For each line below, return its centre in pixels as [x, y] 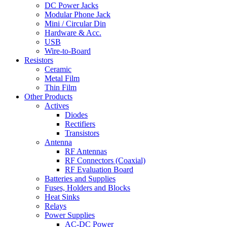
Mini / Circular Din [75, 24]
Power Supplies [70, 215]
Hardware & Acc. [73, 33]
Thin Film [61, 87]
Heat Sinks [62, 197]
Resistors [39, 60]
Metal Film [62, 78]
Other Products [48, 97]
